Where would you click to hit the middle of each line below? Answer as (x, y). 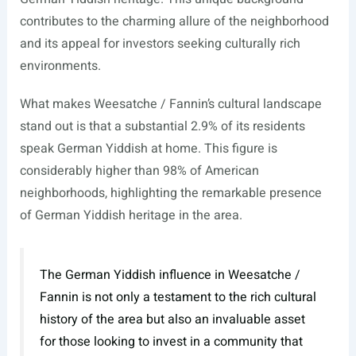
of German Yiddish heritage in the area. (131, 216)
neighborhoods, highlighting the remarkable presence (170, 193)
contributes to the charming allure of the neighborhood (174, 22)
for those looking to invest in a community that (171, 341)
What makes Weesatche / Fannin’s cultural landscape (170, 104)
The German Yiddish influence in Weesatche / (170, 275)
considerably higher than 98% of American (139, 171)
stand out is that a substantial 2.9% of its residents (162, 127)
